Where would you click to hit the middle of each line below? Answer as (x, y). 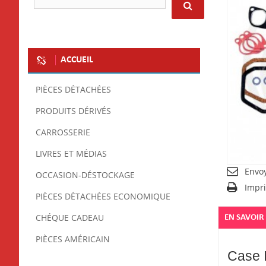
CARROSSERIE (63, 132)
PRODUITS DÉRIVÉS (73, 111)
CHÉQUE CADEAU (70, 218)
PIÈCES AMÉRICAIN (73, 239)
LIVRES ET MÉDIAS (71, 154)
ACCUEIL (77, 60)
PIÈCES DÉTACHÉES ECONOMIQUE (103, 197)
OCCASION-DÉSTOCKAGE (85, 175)
